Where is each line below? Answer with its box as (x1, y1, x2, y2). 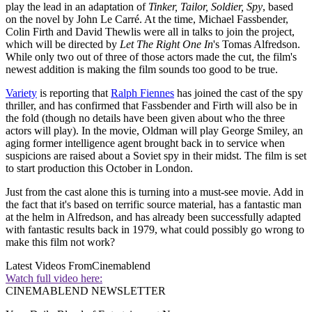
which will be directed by (6, 38, 120, 51)
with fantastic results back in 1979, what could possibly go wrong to (6, 224, 304, 236)
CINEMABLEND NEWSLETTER (6, 285, 166, 297)
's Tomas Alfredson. (213, 38, 300, 51)
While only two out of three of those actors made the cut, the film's (6, 51, 297, 63)
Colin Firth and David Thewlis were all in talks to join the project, (6, 26, 295, 38)
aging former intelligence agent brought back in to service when (6, 137, 285, 150)
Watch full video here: (6, 272, 102, 285)
